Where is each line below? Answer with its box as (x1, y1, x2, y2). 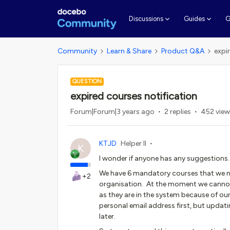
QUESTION (72, 78, 102, 85)
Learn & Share (107, 47, 151, 55)
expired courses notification (70, 90, 197, 102)
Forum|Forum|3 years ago (70, 107, 155, 116)
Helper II (121, 139, 146, 148)
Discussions (128, 15, 163, 23)
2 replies (164, 107, 191, 116)
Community (57, 47, 97, 55)
